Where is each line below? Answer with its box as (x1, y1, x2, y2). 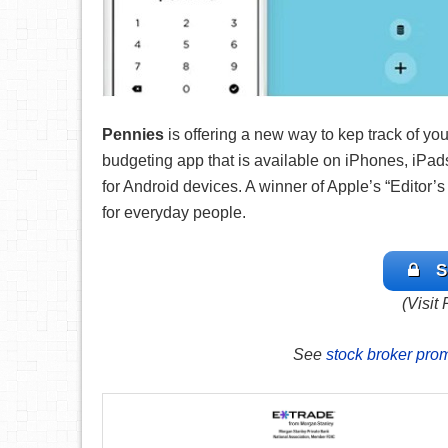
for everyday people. (102, 204, 246, 221)
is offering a (164, 126, 250, 143)
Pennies (102, 126, 164, 143)
